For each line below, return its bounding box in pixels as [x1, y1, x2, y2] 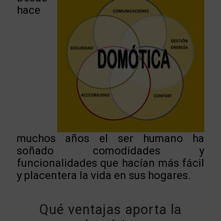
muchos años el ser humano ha [16, 132, 205, 145]
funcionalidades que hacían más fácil [16, 157, 205, 170]
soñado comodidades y [16, 145, 205, 157]
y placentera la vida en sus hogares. [16, 169, 191, 182]
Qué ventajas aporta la [39, 201, 182, 218]
